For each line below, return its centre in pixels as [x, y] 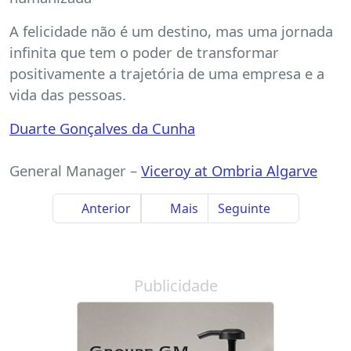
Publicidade [175, 286]
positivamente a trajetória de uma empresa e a [167, 73]
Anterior [104, 208]
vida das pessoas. [68, 94]
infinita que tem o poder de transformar [144, 52]
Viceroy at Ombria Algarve [229, 170]
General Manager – [75, 170]
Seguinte [245, 208]
